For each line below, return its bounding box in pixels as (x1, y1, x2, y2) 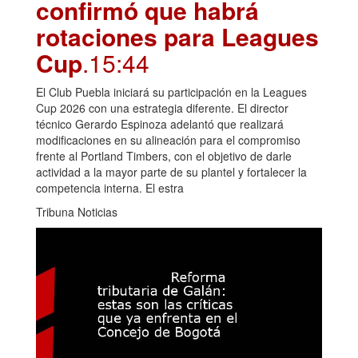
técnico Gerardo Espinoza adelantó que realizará (36, 115, 284, 132)
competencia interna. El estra (36, 179, 184, 196)
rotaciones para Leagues (36, 18, 319, 54)
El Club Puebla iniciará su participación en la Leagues (36, 83, 307, 100)
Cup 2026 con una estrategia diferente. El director (36, 99, 288, 116)
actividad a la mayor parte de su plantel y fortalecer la (36, 163, 307, 180)
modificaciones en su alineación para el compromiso (36, 131, 300, 148)
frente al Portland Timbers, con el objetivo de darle (36, 147, 292, 164)
